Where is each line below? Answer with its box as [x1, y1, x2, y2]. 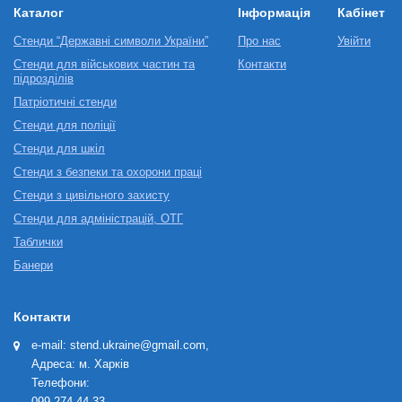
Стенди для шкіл [13, 143, 105, 155]
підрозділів [13, 73, 74, 85]
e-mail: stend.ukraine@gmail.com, [31, 339, 209, 352]
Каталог [13, 5, 64, 20]
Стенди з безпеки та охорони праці [13, 166, 202, 179]
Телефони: [31, 377, 90, 389]
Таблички [13, 236, 63, 249]
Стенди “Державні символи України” [13, 35, 208, 48]
